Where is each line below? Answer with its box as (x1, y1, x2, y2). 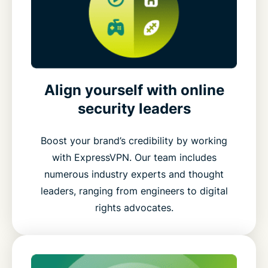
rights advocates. (95, 201, 173, 214)
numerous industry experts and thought (44, 167, 224, 180)
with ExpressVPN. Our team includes (51, 151, 217, 163)
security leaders (77, 99, 191, 117)
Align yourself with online (44, 81, 224, 99)
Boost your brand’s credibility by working (41, 134, 227, 147)
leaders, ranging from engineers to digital (40, 184, 228, 197)
